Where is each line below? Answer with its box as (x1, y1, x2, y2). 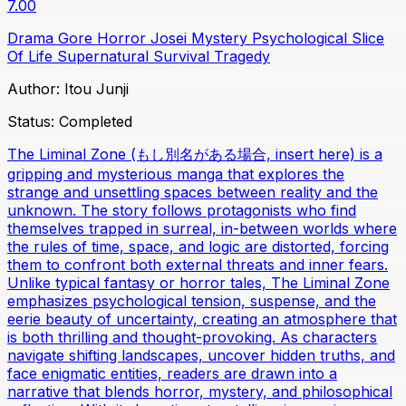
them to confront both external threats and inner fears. (7, 256, 388, 275)
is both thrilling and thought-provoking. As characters (7, 328, 377, 347)
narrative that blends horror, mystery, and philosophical (7, 382, 392, 401)
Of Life (7, 47, 57, 66)
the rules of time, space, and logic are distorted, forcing (7, 237, 389, 256)
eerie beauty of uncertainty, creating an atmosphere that (7, 310, 397, 329)
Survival (153, 47, 214, 66)
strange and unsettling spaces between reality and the (7, 183, 378, 202)
